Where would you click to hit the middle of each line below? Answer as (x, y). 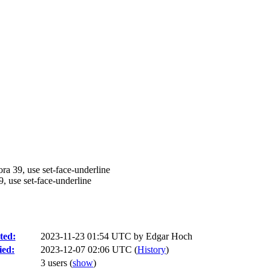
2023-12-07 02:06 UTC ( (89, 250)
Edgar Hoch (169, 236)
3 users (55, 263)
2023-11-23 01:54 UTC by (93, 236)
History (152, 250)
